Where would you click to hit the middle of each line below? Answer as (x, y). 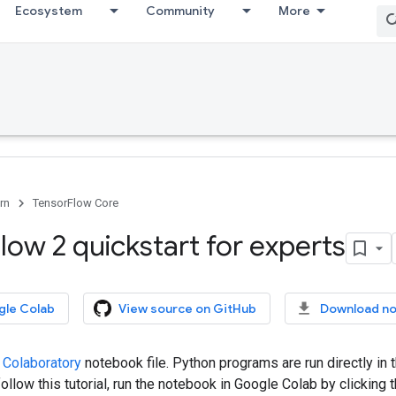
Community (180, 11)
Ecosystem (49, 11)
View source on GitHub (187, 308)
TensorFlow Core (76, 203)
